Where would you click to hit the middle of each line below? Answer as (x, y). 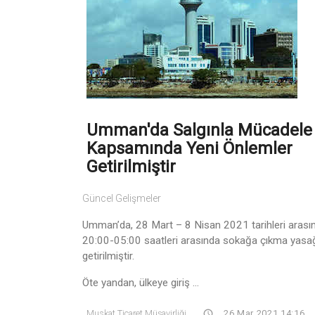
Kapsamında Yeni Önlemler (189, 148)
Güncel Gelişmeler (122, 198)
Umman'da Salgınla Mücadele (199, 130)
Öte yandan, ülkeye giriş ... (141, 282)
